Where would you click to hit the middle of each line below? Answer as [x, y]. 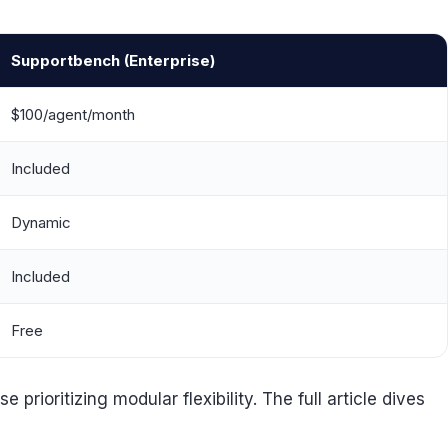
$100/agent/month [73, 115]
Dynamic [41, 223]
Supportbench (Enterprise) [113, 61]
